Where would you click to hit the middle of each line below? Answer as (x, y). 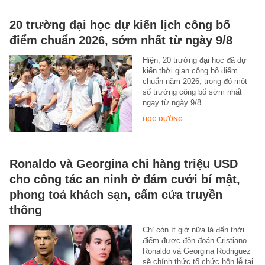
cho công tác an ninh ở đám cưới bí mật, (125, 179)
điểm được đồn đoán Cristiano (194, 240)
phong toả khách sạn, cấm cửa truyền (116, 194)
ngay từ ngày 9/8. (173, 102)
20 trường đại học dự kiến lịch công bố (120, 25)
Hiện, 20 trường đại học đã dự (194, 60)
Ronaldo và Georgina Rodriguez (196, 251)
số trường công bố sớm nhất (192, 92)
